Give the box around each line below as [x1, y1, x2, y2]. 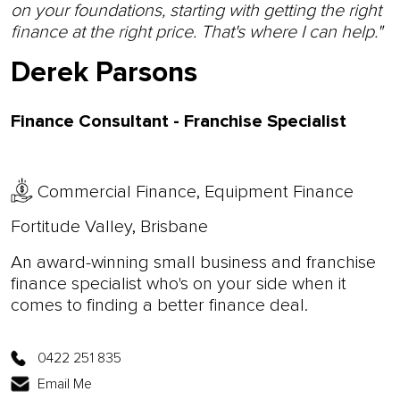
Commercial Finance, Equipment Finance [37, 182, 354, 201]
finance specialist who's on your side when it [11, 274, 346, 293]
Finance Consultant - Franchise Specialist [11, 112, 346, 130]
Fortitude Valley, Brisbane [11, 217, 208, 236]
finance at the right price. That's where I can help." [11, 22, 382, 41]
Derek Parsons [11, 58, 197, 87]
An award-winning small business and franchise [11, 253, 376, 271]
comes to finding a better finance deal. [11, 296, 308, 314]
